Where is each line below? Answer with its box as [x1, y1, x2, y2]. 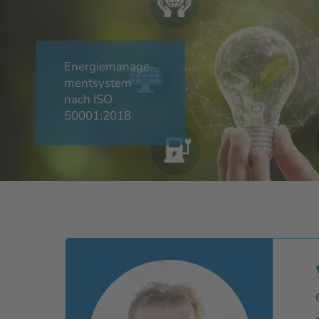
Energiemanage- [64, 58, 155, 75]
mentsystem [64, 74, 132, 91]
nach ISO [64, 90, 113, 108]
